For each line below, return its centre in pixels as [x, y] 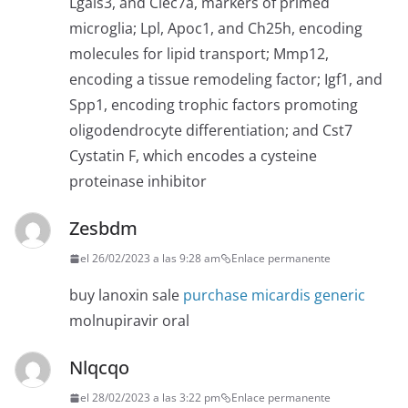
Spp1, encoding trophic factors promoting [214, 105]
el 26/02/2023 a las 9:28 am [150, 259]
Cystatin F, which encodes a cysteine [193, 156]
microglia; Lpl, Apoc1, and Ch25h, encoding [216, 29]
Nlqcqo [99, 368]
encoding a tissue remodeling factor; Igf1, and [226, 80]
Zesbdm [103, 229]
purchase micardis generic [274, 296]
